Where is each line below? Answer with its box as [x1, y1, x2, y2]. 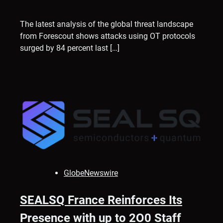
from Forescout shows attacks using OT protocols [20, 31, 195, 41]
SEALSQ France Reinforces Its [20, 193, 182, 207]
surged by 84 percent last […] [20, 43, 119, 53]
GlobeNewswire [64, 168, 118, 178]
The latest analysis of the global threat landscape [20, 19, 193, 29]
